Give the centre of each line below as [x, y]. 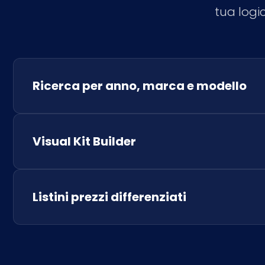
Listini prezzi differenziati [109, 197]
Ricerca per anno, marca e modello [140, 86]
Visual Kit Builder [84, 141]
